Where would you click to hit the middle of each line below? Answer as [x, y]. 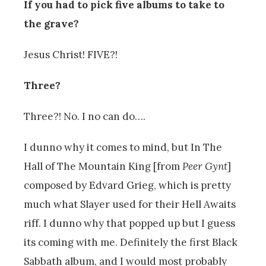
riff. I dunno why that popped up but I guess [129, 223]
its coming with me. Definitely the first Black [131, 242]
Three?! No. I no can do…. [85, 116]
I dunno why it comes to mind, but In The [123, 147]
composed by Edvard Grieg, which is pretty [127, 185]
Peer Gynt [205, 166]
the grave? [51, 23]
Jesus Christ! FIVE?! [71, 54]
